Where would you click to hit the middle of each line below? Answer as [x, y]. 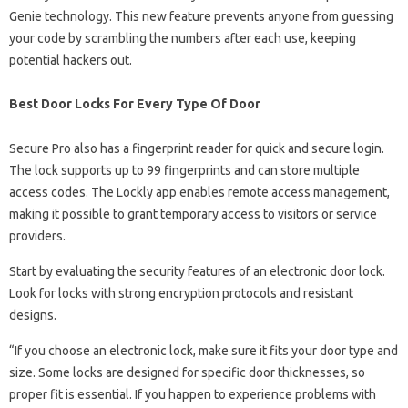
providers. [37, 236]
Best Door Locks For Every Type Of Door [135, 104]
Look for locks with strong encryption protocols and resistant [181, 293]
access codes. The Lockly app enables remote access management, [199, 192]
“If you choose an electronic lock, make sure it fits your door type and [204, 351]
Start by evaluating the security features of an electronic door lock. [197, 271]
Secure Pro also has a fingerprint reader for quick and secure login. [197, 148]
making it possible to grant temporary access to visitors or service [193, 214]
